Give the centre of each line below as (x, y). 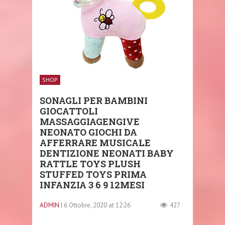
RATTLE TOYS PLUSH (90, 164)
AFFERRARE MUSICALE (95, 143)
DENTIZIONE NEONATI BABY (107, 153)
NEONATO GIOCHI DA (88, 132)
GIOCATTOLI (69, 111)
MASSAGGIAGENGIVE (90, 122)
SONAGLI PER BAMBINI (94, 100)
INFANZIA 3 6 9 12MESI (92, 185)
